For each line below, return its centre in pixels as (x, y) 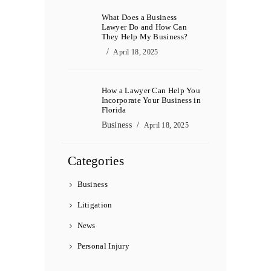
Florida (114, 110)
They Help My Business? (145, 37)
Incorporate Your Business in (151, 100)
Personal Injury (103, 246)
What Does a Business (139, 18)
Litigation (95, 205)
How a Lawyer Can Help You (151, 91)
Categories (96, 161)
